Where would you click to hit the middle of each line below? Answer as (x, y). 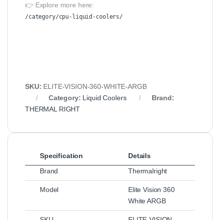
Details (140, 155)
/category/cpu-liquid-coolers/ (74, 16)
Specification (62, 155)
